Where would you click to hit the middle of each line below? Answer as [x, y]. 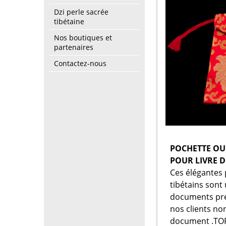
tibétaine [69, 21]
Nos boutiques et [83, 38]
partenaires [74, 47]
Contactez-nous [80, 63]
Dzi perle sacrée [81, 12]
